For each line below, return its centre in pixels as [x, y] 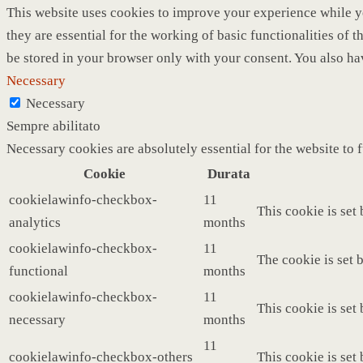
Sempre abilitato [53, 126]
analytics [35, 222]
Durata [228, 173]
